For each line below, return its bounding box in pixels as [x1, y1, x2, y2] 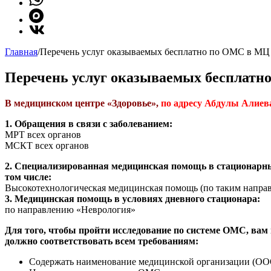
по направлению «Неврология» [5, 204, 135, 215]
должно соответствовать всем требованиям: [5, 235, 198, 246]
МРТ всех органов [5, 129, 81, 140]
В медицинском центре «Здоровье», [5, 97, 161, 108]
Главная [5, 47, 38, 57]
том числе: [5, 171, 51, 182]
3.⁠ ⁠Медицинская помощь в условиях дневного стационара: [5, 193, 260, 204]
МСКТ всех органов [5, 140, 89, 151]
